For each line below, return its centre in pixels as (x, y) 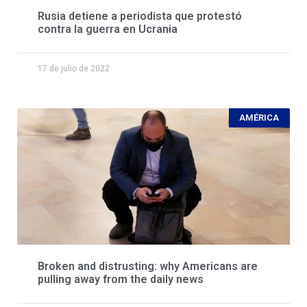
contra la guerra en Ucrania (108, 29)
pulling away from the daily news (121, 279)
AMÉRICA (259, 118)
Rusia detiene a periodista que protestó (140, 16)
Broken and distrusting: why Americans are (148, 266)
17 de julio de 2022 (74, 68)
